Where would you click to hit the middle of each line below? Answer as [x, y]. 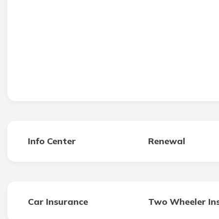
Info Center [52, 141]
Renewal [167, 141]
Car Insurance [58, 202]
